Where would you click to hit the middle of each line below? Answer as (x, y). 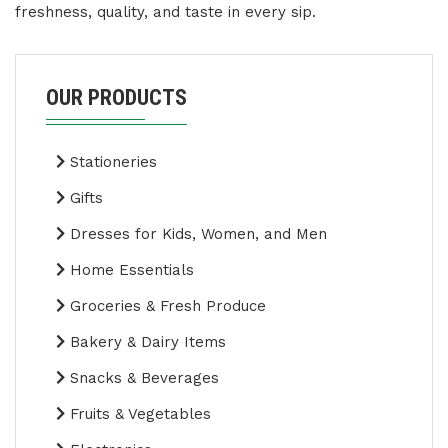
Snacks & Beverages (142, 378)
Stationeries (111, 162)
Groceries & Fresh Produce (165, 306)
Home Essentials (129, 270)
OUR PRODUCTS (116, 98)
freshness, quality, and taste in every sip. (165, 12)
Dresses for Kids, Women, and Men (196, 234)
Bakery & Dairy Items (145, 342)
